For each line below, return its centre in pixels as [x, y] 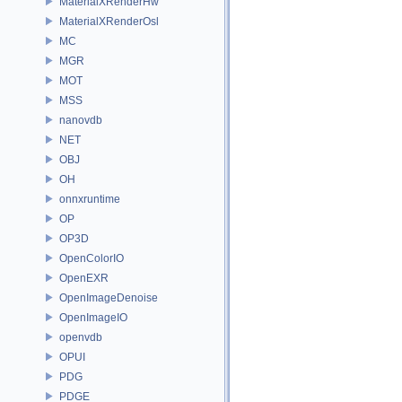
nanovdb [81, 120]
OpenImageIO [93, 317]
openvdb [81, 337]
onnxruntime [90, 199]
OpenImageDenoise [109, 297]
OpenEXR [84, 278]
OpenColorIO [92, 258]
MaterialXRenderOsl [109, 21]
